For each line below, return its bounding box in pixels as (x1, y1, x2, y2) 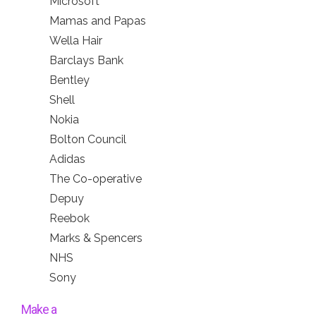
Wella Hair (49, 34, 102, 48)
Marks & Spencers (49, 231, 142, 245)
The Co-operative (49, 172, 142, 186)
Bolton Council (49, 133, 126, 147)
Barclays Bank (49, 54, 123, 68)
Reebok (49, 212, 90, 226)
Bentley (49, 73, 90, 87)
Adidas (49, 152, 85, 166)
